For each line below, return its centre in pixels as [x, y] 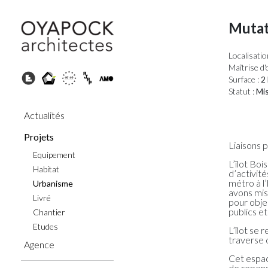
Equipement [54, 155]
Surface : [244, 79]
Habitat [46, 169]
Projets [39, 137]
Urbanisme [53, 184]
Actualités [44, 115]
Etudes [45, 227]
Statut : [241, 91]
